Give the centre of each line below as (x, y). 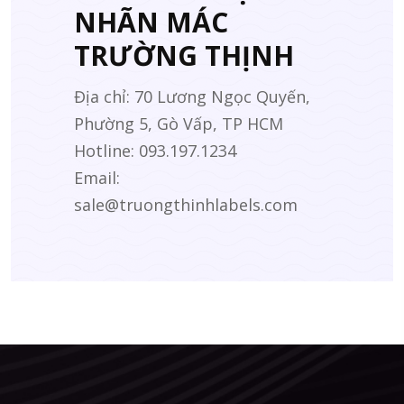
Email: (97, 177)
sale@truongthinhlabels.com (186, 204)
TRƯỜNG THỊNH (184, 55)
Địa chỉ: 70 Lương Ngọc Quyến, (192, 96)
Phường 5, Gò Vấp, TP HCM (179, 123)
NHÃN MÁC (151, 22)
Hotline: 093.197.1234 (155, 150)
